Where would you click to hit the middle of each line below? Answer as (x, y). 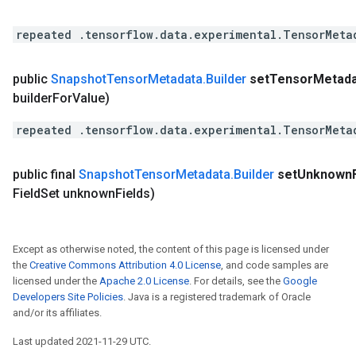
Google (300, 281)
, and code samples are (275, 265)
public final (46, 174)
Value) (91, 98)
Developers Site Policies (68, 297)
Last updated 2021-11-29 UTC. (82, 341)
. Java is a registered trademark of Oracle (217, 297)
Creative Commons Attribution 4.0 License (125, 265)
